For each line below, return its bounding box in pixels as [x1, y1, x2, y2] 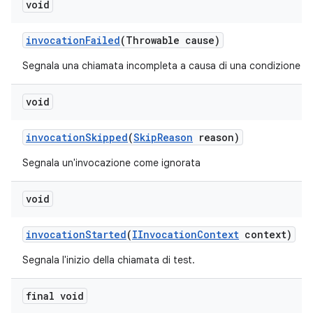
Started [85, 228, 126, 241]
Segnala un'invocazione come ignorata [22, 156, 201, 169]
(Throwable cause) [120, 34, 220, 47]
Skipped [85, 131, 128, 144]
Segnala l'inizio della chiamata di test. [22, 254, 195, 266]
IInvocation [132, 228, 197, 241]
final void [26, 289, 84, 303]
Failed [85, 34, 120, 47]
